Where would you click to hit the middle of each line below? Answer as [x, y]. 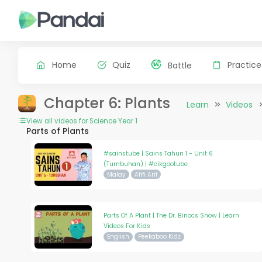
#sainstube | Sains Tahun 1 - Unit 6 [158, 153]
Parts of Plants [57, 131]
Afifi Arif [146, 174]
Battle [180, 65]
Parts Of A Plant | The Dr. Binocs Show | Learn [172, 216]
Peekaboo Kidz [159, 237]
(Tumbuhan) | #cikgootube [146, 164]
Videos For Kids [127, 226]
